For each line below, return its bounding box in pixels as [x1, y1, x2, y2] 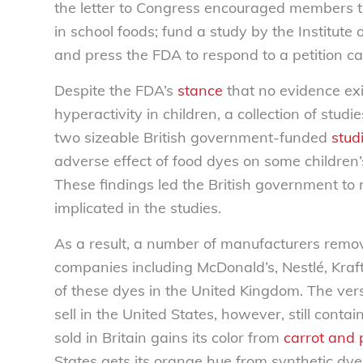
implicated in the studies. [54, 198, 221, 217]
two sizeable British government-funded [54, 127, 331, 147]
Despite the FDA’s [54, 80, 177, 100]
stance [177, 80, 223, 100]
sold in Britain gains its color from [54, 328, 284, 348]
